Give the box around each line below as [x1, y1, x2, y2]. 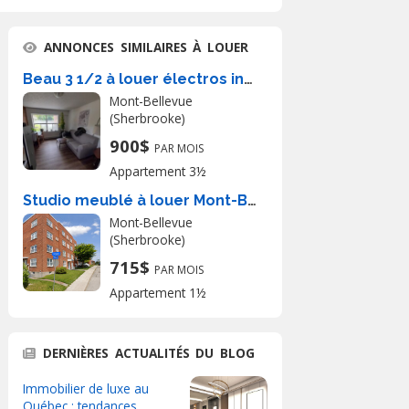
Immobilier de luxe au [23, 380, 149, 397]
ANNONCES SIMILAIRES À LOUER [44, 38, 249, 56]
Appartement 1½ [110, 284, 206, 301]
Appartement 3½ [110, 163, 206, 180]
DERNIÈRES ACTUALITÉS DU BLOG [43, 344, 256, 362]
